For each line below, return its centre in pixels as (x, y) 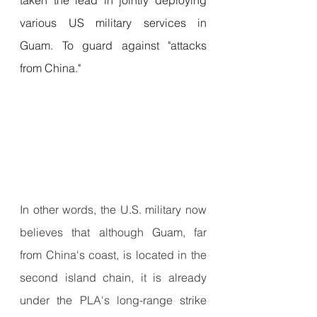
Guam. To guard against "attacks (113, 45)
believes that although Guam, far (113, 232)
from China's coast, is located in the (113, 254)
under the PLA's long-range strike (113, 300)
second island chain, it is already (113, 277)
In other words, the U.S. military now (113, 209)
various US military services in (113, 22)
